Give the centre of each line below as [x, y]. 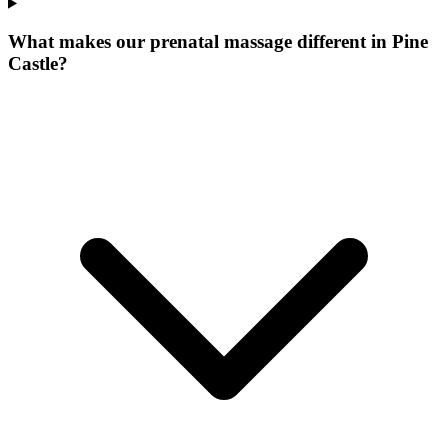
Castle [33, 64]
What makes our [79, 42]
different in [342, 42]
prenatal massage [221, 42]
